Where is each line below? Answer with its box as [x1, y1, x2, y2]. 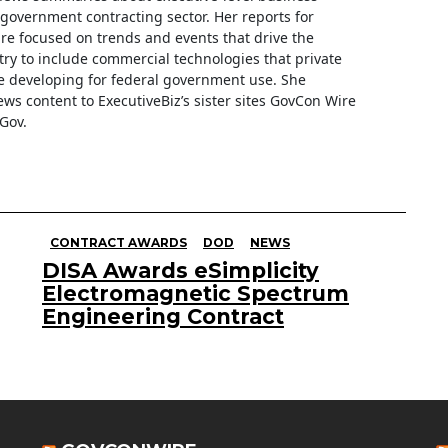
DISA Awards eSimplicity [42, 258, 319, 284]
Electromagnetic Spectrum [42, 281, 349, 307]
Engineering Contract [42, 304, 284, 330]
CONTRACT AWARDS [50, 235, 187, 251]
